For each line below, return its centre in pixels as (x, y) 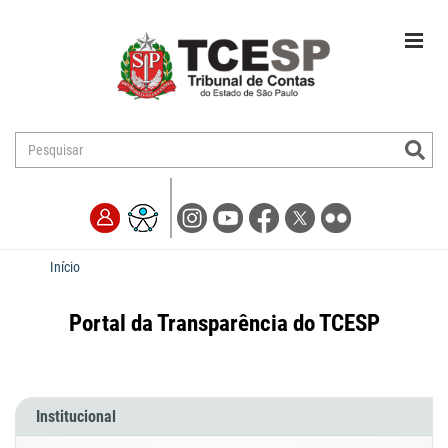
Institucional (76, 417)
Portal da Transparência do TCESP (224, 323)
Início (65, 267)
